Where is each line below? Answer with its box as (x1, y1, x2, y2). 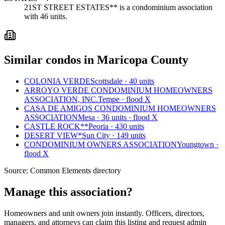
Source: (4, 166, 30, 175)
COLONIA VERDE (24, 76, 90, 85)
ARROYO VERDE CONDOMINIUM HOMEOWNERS (24, 85, 212, 94)
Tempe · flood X (98, 94, 151, 103)
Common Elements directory (30, 166, 121, 175)
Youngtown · (177, 140, 218, 149)
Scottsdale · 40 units (90, 76, 154, 85)
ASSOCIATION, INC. (24, 94, 98, 103)
